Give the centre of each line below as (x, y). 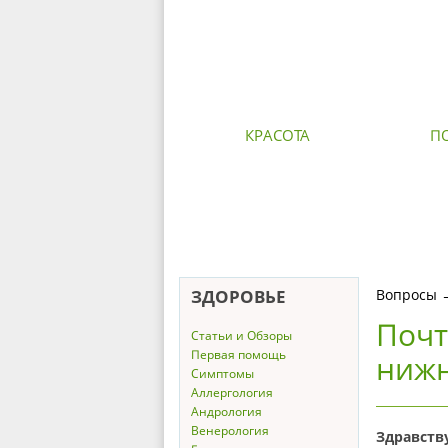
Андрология (226, 411)
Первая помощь (238, 354)
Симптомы (222, 373)
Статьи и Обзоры (241, 335)
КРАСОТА (278, 135)
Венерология (230, 430)
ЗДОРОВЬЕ (238, 296)
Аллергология (232, 392)
